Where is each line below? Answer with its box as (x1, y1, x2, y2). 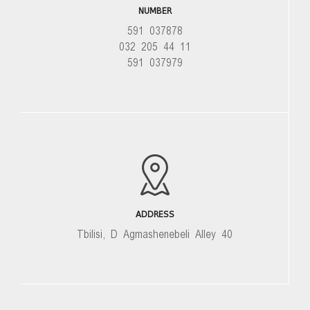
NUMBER (138, 6, 172, 17)
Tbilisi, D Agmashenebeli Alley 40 (77, 228, 232, 241)
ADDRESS (135, 209, 174, 220)
